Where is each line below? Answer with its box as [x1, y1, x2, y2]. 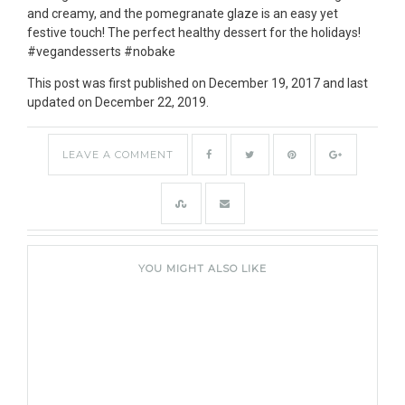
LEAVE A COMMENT [62, 147, 174, 161]
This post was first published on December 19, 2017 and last [27, 75, 368, 90]
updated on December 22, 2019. [27, 94, 209, 109]
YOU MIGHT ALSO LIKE [138, 261, 267, 275]
